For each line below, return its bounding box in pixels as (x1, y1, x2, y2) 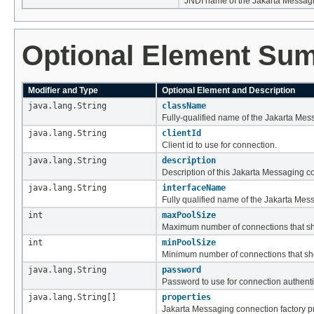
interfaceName (162, 182, 226, 193)
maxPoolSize (162, 210, 216, 220)
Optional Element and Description (162, 85, 295, 95)
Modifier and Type (28, 85, 98, 95)
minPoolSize (162, 237, 216, 247)
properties (162, 292, 211, 302)
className (162, 100, 206, 111)
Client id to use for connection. (162, 139, 277, 150)
